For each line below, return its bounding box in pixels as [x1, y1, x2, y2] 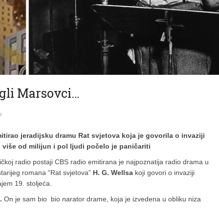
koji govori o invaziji [133, 169, 195, 176]
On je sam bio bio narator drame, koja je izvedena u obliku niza [2, 195, 201, 203]
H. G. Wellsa [93, 169, 133, 176]
